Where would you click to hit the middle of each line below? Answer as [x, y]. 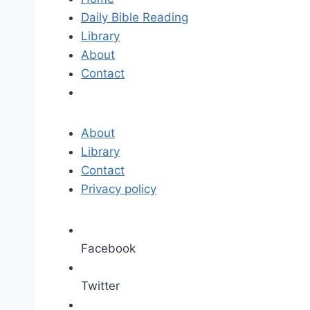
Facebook [108, 248]
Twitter [100, 286]
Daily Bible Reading [135, 17]
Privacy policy [119, 189]
